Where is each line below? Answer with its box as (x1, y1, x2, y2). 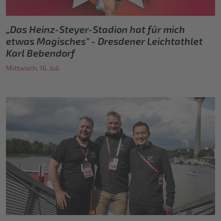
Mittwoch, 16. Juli (6, 64, 60, 73)
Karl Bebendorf (6, 47, 75, 60)
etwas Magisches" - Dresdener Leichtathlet (6, 36, 203, 48)
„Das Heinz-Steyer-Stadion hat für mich (6, 24, 185, 36)
